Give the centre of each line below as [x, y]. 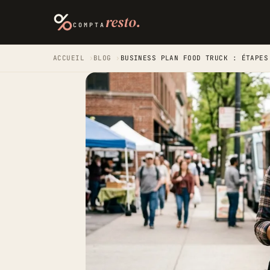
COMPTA [89, 25]
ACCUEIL [71, 58]
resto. [123, 22]
